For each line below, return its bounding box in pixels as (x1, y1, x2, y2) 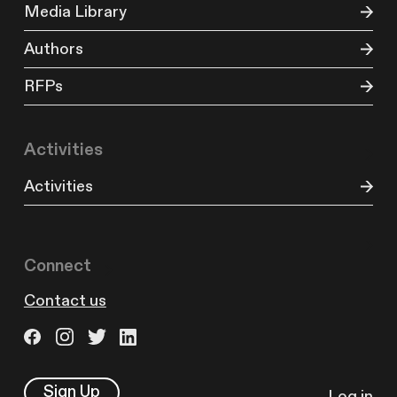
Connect (23, 255, 91, 277)
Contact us (23, 291, 106, 312)
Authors (23, 39, 83, 60)
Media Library (23, 2, 127, 23)
